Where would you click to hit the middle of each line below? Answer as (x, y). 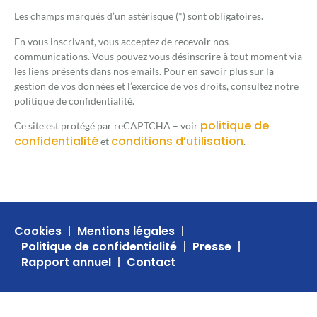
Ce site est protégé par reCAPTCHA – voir (107, 126)
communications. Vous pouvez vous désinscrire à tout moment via (158, 56)
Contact (151, 262)
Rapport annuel (66, 262)
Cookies (38, 231)
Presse (212, 246)
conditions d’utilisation (177, 142)
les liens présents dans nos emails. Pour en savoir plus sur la (144, 71)
